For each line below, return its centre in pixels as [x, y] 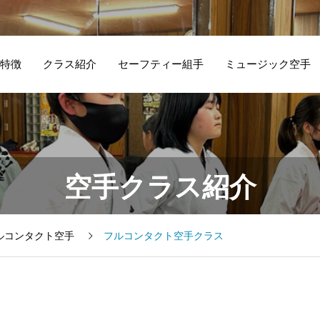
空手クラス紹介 [160, 187]
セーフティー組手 [160, 64]
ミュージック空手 [267, 64]
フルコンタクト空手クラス [164, 236]
